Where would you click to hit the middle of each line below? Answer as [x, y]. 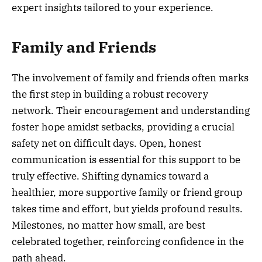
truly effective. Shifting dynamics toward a [110, 176]
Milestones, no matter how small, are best [108, 225]
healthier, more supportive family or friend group [127, 192]
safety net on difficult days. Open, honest [106, 143]
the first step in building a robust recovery [110, 94]
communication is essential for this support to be [126, 159]
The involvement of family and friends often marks [130, 77]
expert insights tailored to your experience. [113, 8]
